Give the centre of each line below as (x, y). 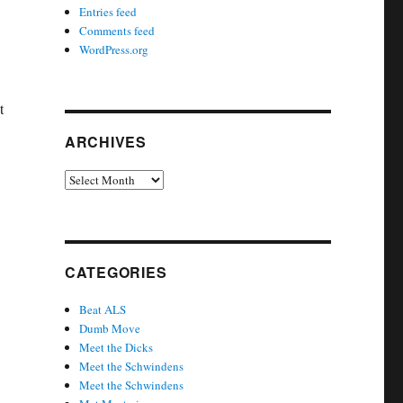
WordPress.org (114, 49)
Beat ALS (103, 309)
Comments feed (117, 31)
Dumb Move (110, 328)
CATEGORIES (116, 272)
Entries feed (108, 12)
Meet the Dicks (116, 347)
